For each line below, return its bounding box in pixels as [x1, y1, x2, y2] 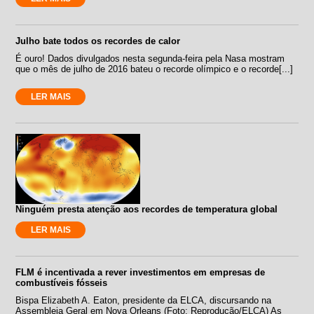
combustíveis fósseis [15, 277, 108, 288]
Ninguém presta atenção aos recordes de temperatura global [15, 203, 278, 214]
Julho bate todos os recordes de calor [15, 35, 181, 46]
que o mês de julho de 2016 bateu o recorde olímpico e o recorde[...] [15, 63, 294, 74]
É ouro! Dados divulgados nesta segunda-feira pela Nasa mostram [15, 53, 285, 64]
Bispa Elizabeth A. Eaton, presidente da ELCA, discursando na [15, 294, 272, 306]
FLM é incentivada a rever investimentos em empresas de [15, 266, 266, 278]
